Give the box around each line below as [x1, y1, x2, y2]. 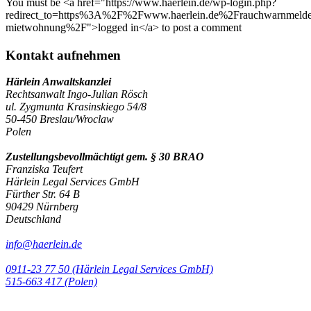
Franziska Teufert [6, 163, 83, 176]
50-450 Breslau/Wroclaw [6, 113, 114, 126]
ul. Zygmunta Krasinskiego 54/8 [6, 101, 146, 113]
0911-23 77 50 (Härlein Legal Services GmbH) [6, 263, 213, 276]
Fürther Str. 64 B [6, 188, 80, 201]
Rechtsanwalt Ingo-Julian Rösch [6, 88, 148, 101]
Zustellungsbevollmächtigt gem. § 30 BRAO [6, 151, 204, 163]
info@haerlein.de [6, 238, 82, 251]
